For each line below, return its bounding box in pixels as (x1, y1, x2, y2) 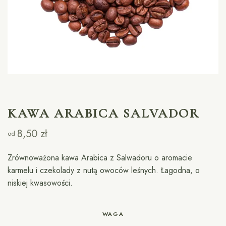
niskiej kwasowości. (8, 177, 73, 189)
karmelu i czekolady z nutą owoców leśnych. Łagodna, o (8, 164, 200, 177)
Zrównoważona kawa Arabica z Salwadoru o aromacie (8, 152, 193, 164)
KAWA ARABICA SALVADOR (8, 105, 200, 121)
